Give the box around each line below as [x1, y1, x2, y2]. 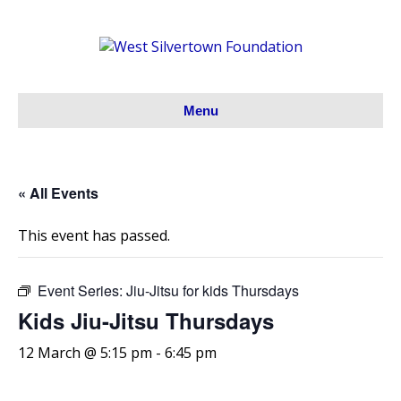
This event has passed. [18, 226, 170, 246]
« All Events [18, 183, 98, 204]
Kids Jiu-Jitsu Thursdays [18, 305, 274, 337]
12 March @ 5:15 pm [18, 343, 152, 363]
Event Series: [38, 280, 126, 302]
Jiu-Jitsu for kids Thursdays [126, 280, 299, 302]
